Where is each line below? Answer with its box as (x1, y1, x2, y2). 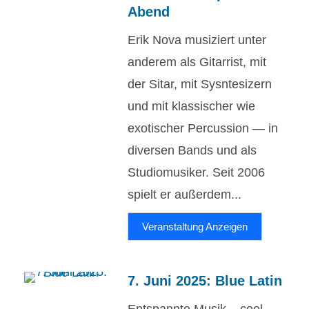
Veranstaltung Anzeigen (142, 221, 248, 232)
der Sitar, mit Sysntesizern (128, 77, 272, 91)
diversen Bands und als (128, 143, 257, 157)
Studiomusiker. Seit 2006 (128, 166, 265, 179)
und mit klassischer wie (128, 99, 255, 113)
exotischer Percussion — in (128, 121, 278, 135)
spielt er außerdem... (128, 188, 241, 201)
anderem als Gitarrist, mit (128, 55, 266, 69)
